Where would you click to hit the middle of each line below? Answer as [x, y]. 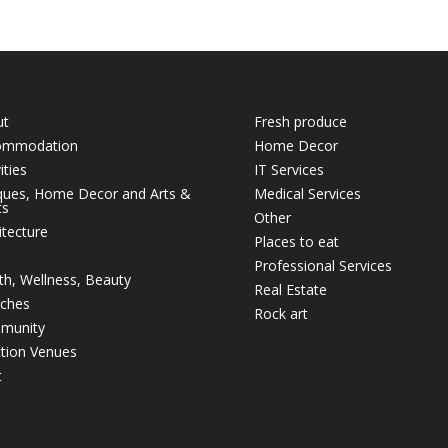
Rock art [280, 314]
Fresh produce [300, 122]
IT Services [288, 170]
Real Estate [290, 290]
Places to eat [296, 242]
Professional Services [322, 266]
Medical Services [307, 194]
